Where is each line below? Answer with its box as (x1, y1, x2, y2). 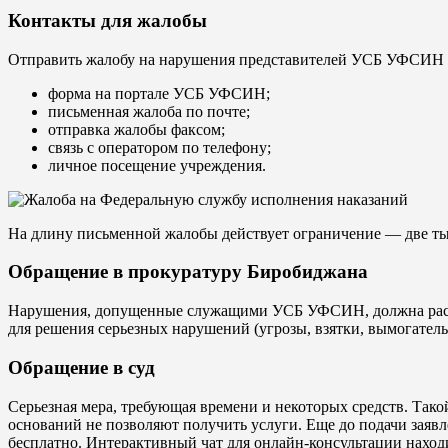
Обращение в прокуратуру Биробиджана (8, 261, 368, 283)
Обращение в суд (8, 356, 155, 378)
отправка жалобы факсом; (48, 120, 225, 138)
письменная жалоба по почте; (48, 102, 250, 120)
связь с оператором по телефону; (48, 138, 271, 156)
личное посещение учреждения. (48, 156, 266, 174)
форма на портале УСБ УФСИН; (48, 84, 270, 102)
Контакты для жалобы (8, 9, 207, 31)
